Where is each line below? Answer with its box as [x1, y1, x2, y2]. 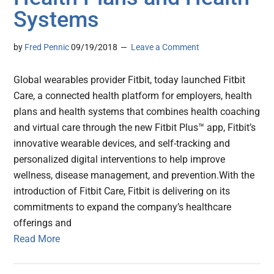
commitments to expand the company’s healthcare [13, 201, 232, 213]
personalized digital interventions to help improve [13, 154, 226, 166]
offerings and [13, 217, 72, 229]
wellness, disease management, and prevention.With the [13, 169, 255, 182]
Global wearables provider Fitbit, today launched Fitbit [13, 74, 246, 86]
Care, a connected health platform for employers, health [13, 90, 253, 102]
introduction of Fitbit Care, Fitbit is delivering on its [13, 185, 231, 198]
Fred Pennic [24, 42, 70, 53]
